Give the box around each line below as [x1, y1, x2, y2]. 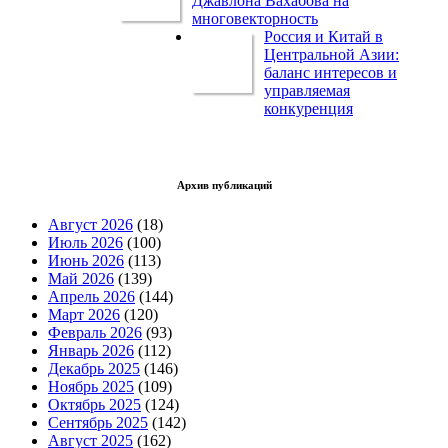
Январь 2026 [48, 342, 134, 360]
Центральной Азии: [264, 46, 399, 64]
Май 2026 [48, 270, 114, 288]
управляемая [264, 82, 350, 100]
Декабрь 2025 [48, 360, 140, 378]
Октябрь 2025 [48, 396, 141, 414]
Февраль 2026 [48, 324, 142, 342]
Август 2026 [48, 216, 133, 234]
